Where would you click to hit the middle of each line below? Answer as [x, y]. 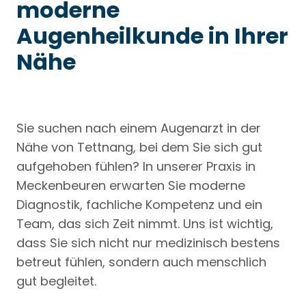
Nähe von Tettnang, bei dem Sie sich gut [139, 147]
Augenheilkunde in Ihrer [152, 36]
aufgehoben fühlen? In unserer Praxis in [136, 166]
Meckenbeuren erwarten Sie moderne [131, 185]
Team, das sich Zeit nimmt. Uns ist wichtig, [145, 223]
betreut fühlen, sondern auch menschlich [141, 262]
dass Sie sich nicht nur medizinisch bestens [148, 242]
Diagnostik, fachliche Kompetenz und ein [139, 204]
